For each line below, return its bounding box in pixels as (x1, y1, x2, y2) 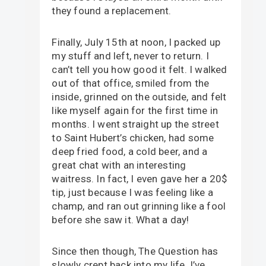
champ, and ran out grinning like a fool (52, 199, 226, 212)
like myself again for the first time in (52, 104, 218, 116)
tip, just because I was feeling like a (52, 186, 213, 198)
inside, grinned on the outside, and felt (52, 90, 227, 103)
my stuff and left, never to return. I (52, 49, 209, 62)
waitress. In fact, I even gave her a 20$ (52, 172, 228, 185)
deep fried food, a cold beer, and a (52, 145, 208, 157)
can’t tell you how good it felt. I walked (52, 63, 227, 75)
